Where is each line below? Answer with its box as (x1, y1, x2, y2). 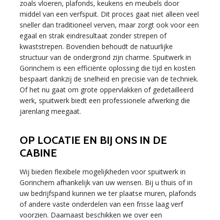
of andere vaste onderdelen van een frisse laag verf (20, 199, 183, 209)
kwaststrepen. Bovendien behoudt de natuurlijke (20, 42, 173, 52)
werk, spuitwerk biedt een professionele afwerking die (20, 96, 190, 106)
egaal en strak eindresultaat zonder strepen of (20, 31, 166, 41)
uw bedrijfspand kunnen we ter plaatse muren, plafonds (20, 189, 196, 198)
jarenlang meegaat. (20, 107, 81, 116)
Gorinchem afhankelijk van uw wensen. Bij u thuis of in (20, 178, 192, 188)
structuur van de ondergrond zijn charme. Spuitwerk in (20, 53, 191, 62)
